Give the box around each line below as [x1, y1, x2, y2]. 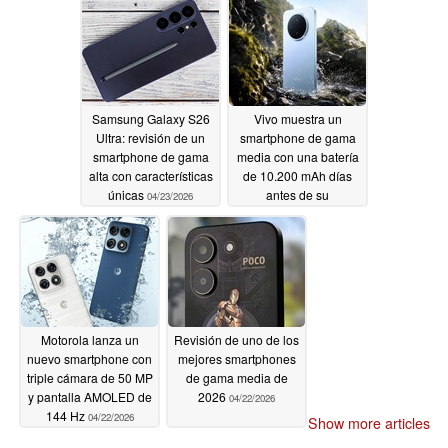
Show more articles [308, 413, 430, 434]
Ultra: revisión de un [96, 128, 205, 146]
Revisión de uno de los [174, 330, 299, 348]
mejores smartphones [177, 349, 296, 367]
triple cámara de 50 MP [26, 368, 153, 386]
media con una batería [236, 147, 359, 165]
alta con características [88, 166, 213, 184]
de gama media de [185, 368, 288, 386]
